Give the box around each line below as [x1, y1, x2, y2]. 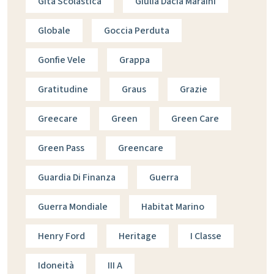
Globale [38, 24, 70, 38]
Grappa [119, 53, 150, 67]
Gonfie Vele [38, 53, 86, 67]
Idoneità [38, 259, 74, 273]
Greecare [38, 112, 78, 126]
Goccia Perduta [104, 24, 169, 38]
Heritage [119, 229, 157, 243]
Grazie [180, 83, 207, 97]
